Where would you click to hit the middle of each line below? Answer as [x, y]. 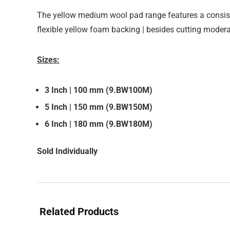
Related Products [79, 212]
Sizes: [48, 60]
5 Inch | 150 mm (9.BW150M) [99, 107]
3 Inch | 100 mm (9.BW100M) [99, 90]
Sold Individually [67, 151]
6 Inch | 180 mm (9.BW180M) [99, 124]
